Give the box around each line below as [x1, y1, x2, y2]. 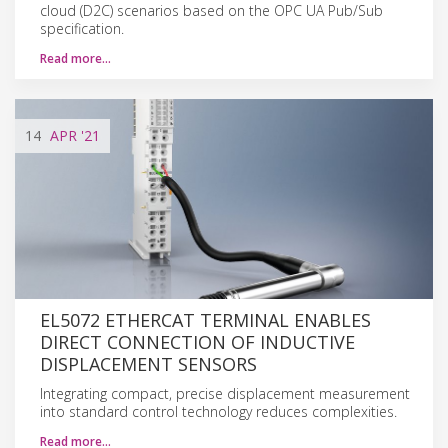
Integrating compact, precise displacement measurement [40, 383, 410, 403]
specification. [40, 18, 124, 38]
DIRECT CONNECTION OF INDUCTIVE [40, 329, 355, 354]
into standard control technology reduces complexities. [40, 401, 397, 421]
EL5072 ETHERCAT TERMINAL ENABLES [40, 307, 371, 332]
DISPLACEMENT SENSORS [40, 351, 257, 376]
